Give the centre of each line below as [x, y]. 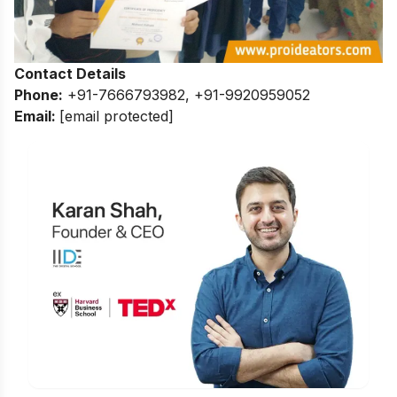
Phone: [39, 94]
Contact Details [70, 73]
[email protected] [117, 116]
